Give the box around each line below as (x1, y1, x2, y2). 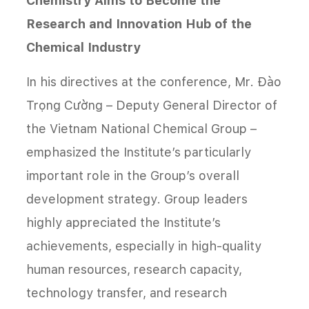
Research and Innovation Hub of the (26, 17, 252, 32)
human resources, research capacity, (26, 262, 242, 277)
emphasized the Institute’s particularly (26, 145, 251, 160)
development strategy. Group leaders (26, 192, 248, 207)
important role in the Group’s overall (26, 168, 239, 183)
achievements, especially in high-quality (26, 239, 261, 254)
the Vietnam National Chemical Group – (26, 121, 257, 137)
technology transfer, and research (26, 286, 227, 301)
